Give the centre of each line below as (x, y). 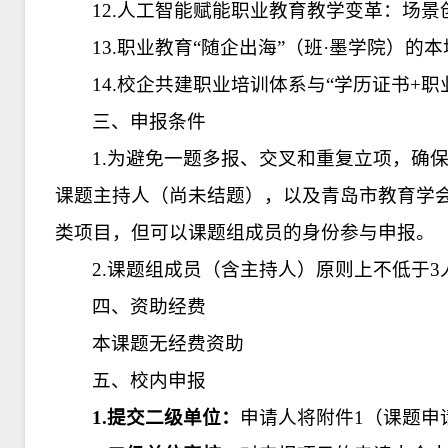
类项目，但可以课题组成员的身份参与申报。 (245, 232)
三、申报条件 (149, 121)
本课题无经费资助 (168, 343)
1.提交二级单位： (166, 417)
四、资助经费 (149, 306)
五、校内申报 (149, 380)
